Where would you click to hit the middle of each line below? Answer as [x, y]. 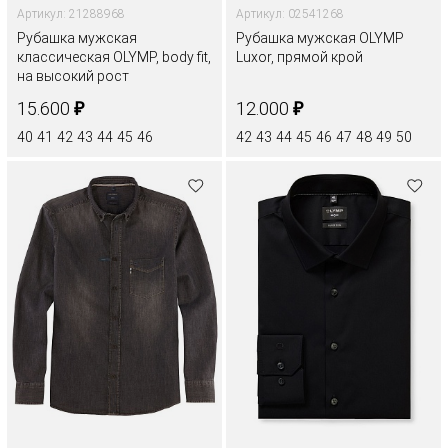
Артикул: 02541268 [290, 14]
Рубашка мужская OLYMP [320, 38]
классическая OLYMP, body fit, [114, 57]
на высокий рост [73, 76]
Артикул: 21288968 [71, 14]
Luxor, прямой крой [299, 57]
